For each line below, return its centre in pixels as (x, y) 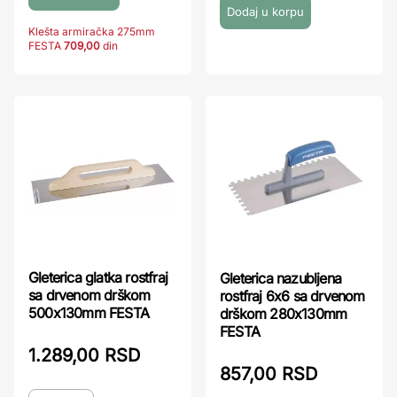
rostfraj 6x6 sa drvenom (292, 296)
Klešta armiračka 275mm (92, 31)
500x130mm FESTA (89, 313)
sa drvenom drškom (90, 296)
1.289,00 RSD (84, 356)
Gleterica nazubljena (280, 278)
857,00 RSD (269, 374)
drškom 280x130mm (284, 313)
